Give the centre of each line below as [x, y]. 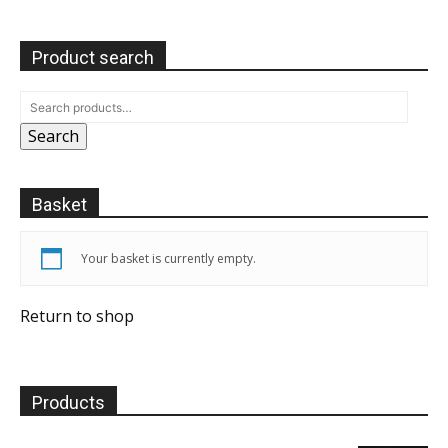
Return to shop [77, 316]
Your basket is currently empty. [168, 258]
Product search [93, 57]
